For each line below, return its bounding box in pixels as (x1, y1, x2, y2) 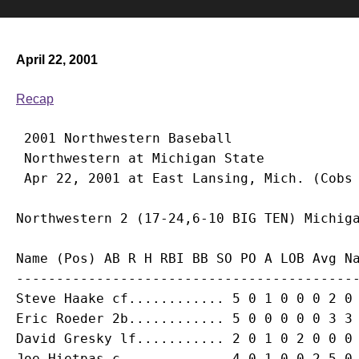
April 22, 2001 (16, 53, 98, 67)
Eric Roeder (16, 311, 104, 326)
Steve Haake (16, 291, 104, 306)
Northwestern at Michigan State (16, 151, 264, 166)
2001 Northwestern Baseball (16, 131, 232, 146)
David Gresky (16, 331, 112, 346)
